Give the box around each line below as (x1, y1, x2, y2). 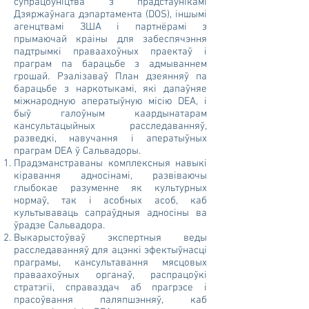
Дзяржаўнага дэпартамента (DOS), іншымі (14, 8, 207, 21)
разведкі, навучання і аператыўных (14, 132, 207, 145)
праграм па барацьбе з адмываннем (14, 58, 207, 70)
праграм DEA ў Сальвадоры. (14, 145, 141, 157)
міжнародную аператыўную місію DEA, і (14, 95, 207, 108)
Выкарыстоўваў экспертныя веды (14, 232, 207, 244)
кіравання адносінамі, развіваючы (14, 170, 207, 182)
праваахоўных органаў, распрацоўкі (14, 269, 207, 281)
